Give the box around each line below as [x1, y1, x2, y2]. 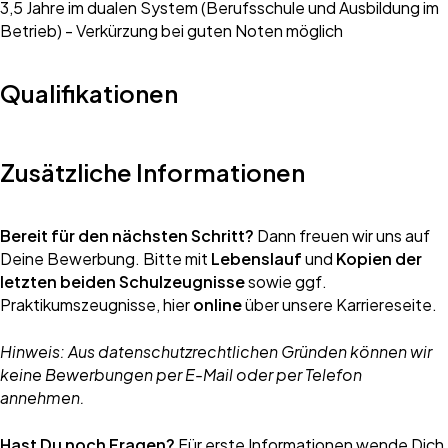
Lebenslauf [211, 248, 302, 269]
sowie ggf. [245, 271, 327, 292]
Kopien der [336, 248, 422, 269]
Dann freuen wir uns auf [257, 225, 430, 246]
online [193, 294, 245, 315]
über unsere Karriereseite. [245, 294, 437, 315]
